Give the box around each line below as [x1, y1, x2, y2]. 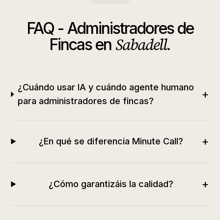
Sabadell [115, 34, 167, 55]
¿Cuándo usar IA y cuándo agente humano [18, 82, 194, 92]
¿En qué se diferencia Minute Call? [38, 136, 183, 146]
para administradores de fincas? [18, 96, 154, 106]
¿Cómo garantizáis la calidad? [48, 179, 173, 189]
